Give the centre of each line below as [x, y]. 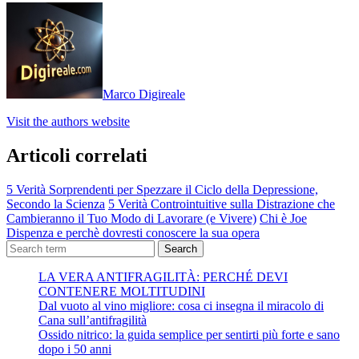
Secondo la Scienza [56, 204]
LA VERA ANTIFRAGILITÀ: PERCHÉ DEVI [163, 276]
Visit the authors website [68, 122]
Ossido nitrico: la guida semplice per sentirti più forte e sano [189, 334]
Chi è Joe [283, 218]
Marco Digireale [144, 95]
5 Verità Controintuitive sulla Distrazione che [222, 204]
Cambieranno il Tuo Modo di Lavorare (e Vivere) [131, 218]
